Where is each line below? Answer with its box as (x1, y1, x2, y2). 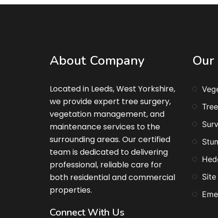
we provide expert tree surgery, (50, 95, 171, 107)
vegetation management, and (50, 108, 164, 120)
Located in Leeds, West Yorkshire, (50, 83, 175, 94)
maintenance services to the (50, 121, 160, 132)
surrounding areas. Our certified (50, 133, 170, 145)
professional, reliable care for (50, 159, 162, 170)
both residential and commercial (50, 171, 175, 183)
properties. (50, 184, 92, 196)
